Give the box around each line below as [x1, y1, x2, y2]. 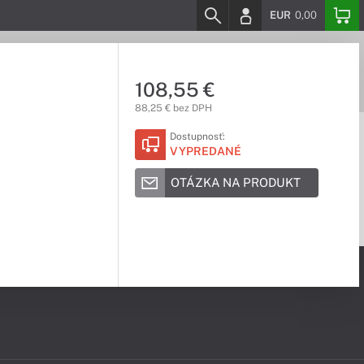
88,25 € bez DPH [134, 102, 212, 114]
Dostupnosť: [169, 131, 225, 142]
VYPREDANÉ [169, 145, 241, 158]
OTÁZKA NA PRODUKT [170, 175, 301, 189]
